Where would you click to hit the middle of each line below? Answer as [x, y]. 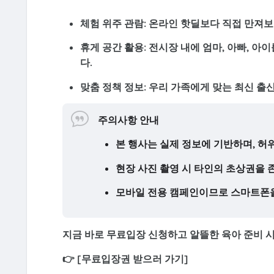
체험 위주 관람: [113, 23]
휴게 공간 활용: [113, 47]
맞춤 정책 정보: [113, 87]
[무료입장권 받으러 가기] [132, 258]
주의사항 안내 [129, 120]
